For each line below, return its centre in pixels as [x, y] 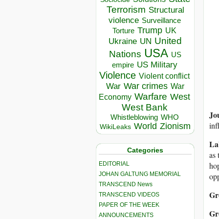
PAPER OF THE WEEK [129, 205]
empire [123, 65]
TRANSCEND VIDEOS [129, 194]
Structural [166, 10]
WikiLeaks [115, 127]
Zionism [175, 126]
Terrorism [126, 10]
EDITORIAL [114, 164]
